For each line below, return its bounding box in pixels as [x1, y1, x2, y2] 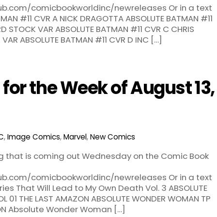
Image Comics [7, 132, 60, 142]
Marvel [63, 132, 87, 142]
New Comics [90, 132, 135, 142]
